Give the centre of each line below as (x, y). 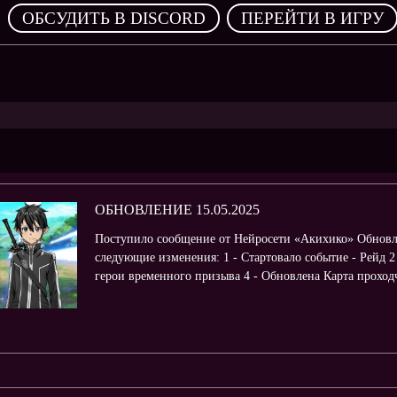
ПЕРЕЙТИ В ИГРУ (312, 18)
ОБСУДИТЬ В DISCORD (113, 18)
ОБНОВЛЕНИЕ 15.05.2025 (177, 210)
